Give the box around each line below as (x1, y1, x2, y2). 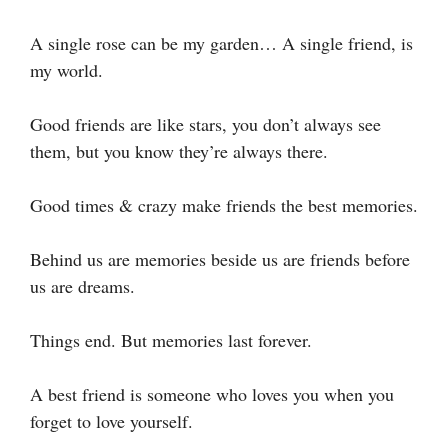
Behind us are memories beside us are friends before (30, 246, 410, 271)
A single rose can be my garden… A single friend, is (30, 30, 413, 55)
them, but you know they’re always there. (30, 138, 328, 163)
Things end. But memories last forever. (30, 327, 312, 352)
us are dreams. (30, 273, 135, 298)
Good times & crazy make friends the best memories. (30, 192, 418, 217)
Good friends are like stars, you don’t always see (30, 111, 381, 136)
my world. (30, 57, 103, 82)
